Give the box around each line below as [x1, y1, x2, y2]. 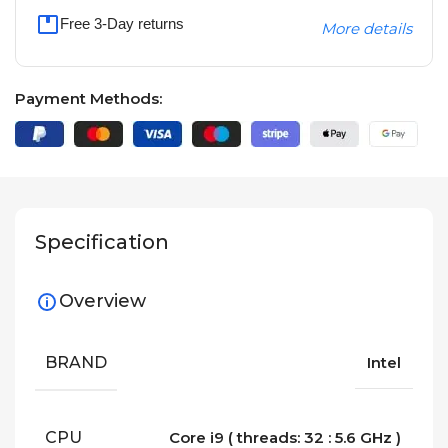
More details [320, 19, 412, 38]
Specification [35, 230, 169, 255]
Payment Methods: [15, 89, 162, 108]
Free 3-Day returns [60, 15, 184, 32]
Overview [59, 289, 146, 312]
